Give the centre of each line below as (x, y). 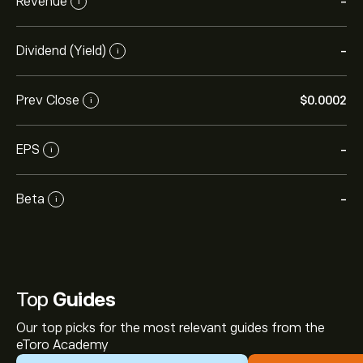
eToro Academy (62, 345)
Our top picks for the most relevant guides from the (171, 328)
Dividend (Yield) (61, 51)
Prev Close (48, 100)
